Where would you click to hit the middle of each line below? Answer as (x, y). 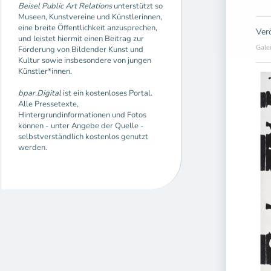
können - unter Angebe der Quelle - (81, 126)
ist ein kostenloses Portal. (108, 93)
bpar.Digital (41, 93)
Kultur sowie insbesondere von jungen (85, 60)
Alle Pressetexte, (48, 104)
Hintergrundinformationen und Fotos (82, 115)
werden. (33, 147)
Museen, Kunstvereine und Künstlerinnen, (90, 17)
